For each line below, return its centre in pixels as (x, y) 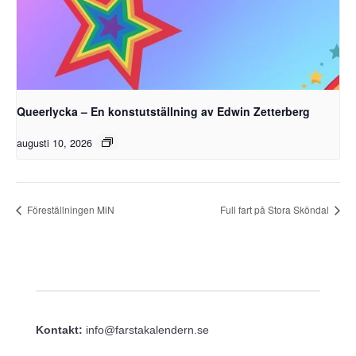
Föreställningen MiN (70, 209)
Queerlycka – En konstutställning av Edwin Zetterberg (163, 111)
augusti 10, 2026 (54, 143)
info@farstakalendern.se (147, 329)
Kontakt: (60, 329)
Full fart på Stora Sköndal (276, 209)
